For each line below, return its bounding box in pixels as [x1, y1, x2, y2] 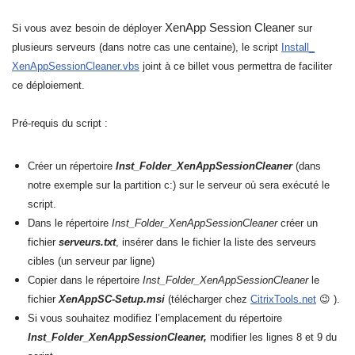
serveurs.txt [59, 236, 116, 248]
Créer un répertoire [28, 160, 116, 172]
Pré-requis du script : [12, 117, 108, 129]
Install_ [281, 41, 315, 53]
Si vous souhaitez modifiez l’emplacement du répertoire [28, 312, 282, 324]
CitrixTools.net [250, 293, 316, 305]
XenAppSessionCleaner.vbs [12, 60, 139, 72]
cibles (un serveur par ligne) [28, 255, 155, 267]
